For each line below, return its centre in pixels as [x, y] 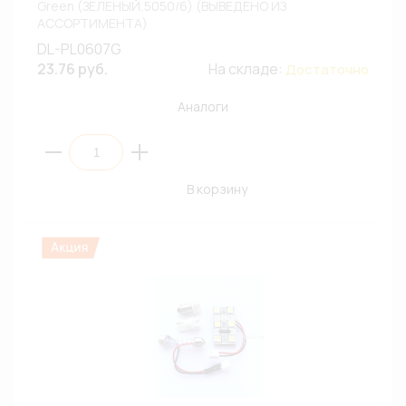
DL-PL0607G [79, 49]
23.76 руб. [72, 69]
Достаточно [327, 69]
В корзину [217, 189]
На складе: [247, 69]
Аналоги [203, 106]
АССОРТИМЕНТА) [92, 23]
